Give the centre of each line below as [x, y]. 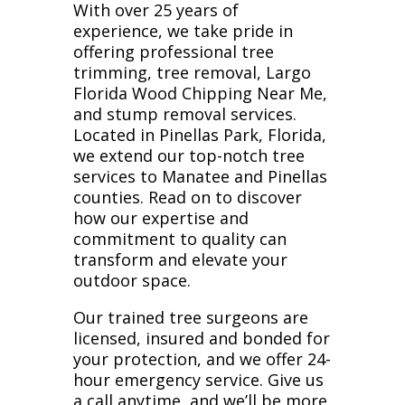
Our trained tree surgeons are [190, 317]
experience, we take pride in [183, 31]
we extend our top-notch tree [188, 155]
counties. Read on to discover [187, 197]
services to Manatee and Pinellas [200, 176]
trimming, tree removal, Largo [192, 72]
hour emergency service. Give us [198, 380]
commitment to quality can [179, 239]
